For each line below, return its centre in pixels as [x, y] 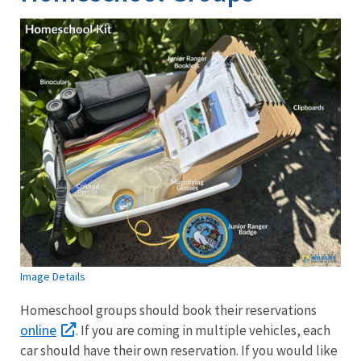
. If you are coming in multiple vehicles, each [203, 330]
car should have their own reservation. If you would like [179, 350]
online [38, 330]
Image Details [53, 276]
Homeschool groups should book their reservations [168, 310]
